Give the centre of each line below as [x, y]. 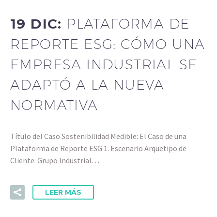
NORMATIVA [54, 105]
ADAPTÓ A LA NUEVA [87, 84]
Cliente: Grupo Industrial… [55, 161]
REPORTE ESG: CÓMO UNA [108, 44]
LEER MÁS [63, 192]
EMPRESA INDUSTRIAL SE [104, 64]
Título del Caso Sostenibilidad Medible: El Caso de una [98, 136]
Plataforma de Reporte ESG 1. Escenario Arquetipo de [98, 148]
